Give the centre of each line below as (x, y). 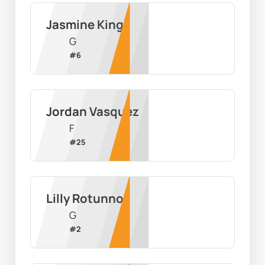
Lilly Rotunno (85, 198)
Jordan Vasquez (92, 112)
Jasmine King (85, 25)
